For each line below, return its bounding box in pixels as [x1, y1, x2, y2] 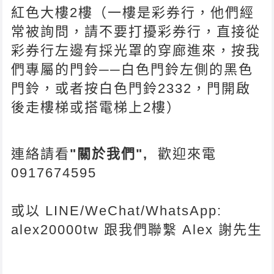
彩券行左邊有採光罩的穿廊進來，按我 [11, 42, 261, 58]
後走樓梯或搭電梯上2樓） [11, 99, 182, 115]
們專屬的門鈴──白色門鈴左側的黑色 [11, 61, 254, 77]
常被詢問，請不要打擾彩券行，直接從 [11, 23, 261, 39]
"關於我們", [70, 146, 149, 161]
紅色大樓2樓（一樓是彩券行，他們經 [11, 4, 255, 20]
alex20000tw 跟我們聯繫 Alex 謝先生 [11, 221, 263, 237]
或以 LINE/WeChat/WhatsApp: [11, 202, 223, 218]
